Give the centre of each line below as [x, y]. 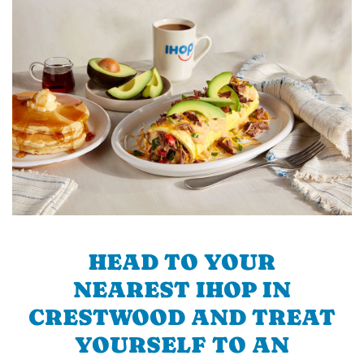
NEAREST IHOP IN [182, 289]
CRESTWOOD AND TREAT [182, 316]
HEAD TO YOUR [182, 261]
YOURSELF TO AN [182, 344]
